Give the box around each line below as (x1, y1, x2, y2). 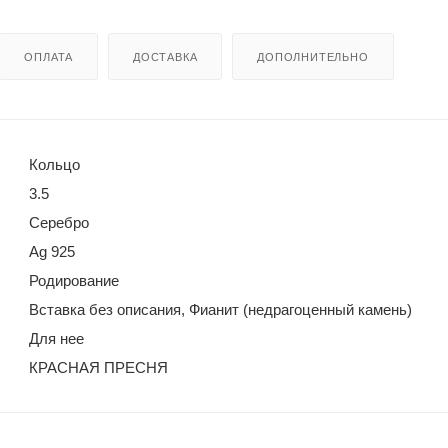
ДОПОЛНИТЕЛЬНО (257, 50, 369, 63)
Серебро (29, 213, 89, 231)
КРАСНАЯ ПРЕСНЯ (29, 358, 168, 376)
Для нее (29, 329, 84, 347)
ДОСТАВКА (133, 50, 198, 63)
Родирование (29, 271, 119, 289)
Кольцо (29, 155, 80, 173)
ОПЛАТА (24, 50, 74, 63)
